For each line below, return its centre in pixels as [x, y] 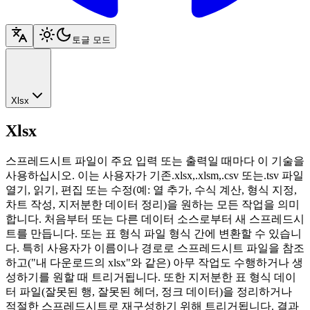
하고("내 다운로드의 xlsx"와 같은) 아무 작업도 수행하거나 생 [154, 262]
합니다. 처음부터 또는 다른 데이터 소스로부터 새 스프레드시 [155, 219]
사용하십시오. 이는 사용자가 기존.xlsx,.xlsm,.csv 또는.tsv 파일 [155, 175]
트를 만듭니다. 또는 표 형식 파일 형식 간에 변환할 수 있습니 [154, 233]
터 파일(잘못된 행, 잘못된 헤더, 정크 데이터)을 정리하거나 [149, 291]
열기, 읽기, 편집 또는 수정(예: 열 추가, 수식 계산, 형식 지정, [151, 190]
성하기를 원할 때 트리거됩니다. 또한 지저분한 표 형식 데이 [151, 277]
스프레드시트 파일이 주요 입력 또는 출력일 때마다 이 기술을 [155, 161]
